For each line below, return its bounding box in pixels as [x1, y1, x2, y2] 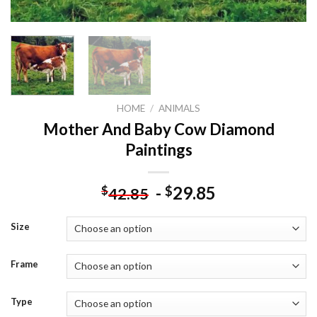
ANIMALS [158, 103, 201, 115]
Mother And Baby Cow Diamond [42, 119, 275, 139]
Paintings [125, 139, 192, 159]
